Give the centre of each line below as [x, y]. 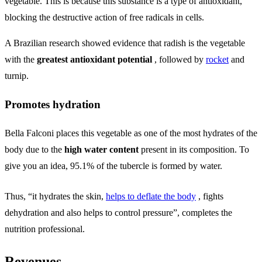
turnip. [17, 75]
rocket [217, 59]
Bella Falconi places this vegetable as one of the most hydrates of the [131, 133]
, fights [210, 196]
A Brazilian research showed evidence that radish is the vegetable [125, 43]
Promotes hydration [53, 105]
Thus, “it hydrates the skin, [55, 196]
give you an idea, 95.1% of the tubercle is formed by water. [113, 166]
